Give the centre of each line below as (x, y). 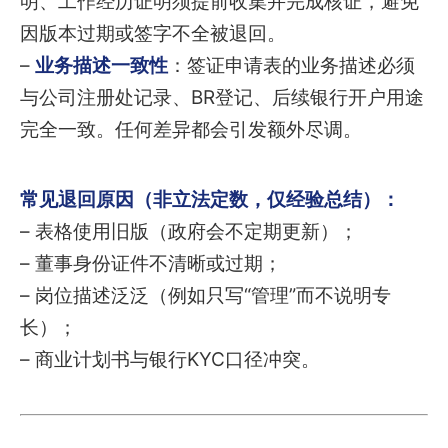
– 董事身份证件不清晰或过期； (151, 263)
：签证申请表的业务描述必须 (291, 65)
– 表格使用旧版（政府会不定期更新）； (189, 231)
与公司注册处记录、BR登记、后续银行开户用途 (222, 97)
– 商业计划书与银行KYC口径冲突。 (170, 359)
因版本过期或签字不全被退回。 (153, 33)
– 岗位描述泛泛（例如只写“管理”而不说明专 (205, 295)
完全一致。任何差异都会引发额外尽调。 (191, 129)
